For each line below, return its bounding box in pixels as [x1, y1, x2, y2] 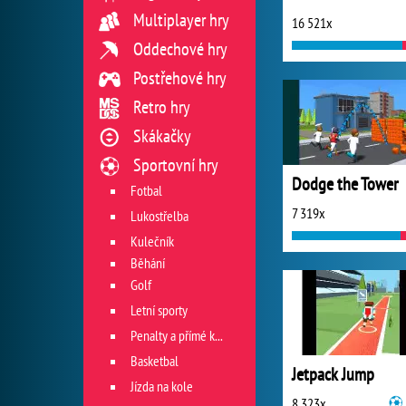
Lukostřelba [130, 207, 188, 225]
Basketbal [130, 352, 179, 370]
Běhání [130, 254, 165, 272]
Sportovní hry [133, 153, 218, 177]
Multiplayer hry [133, 8, 229, 32]
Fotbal [130, 181, 162, 199]
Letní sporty [130, 301, 188, 319]
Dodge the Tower [292, 172, 398, 196]
